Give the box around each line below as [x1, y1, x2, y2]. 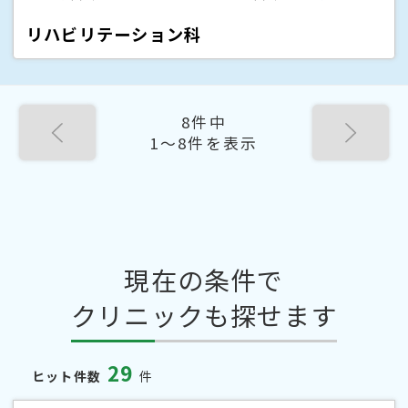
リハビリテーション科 [26, 21, 202, 46]
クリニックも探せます [70, 297, 338, 334]
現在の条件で [124, 261, 284, 299]
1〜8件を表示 [150, 131, 258, 154]
